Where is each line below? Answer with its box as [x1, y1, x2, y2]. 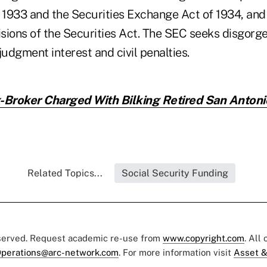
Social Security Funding [121, 167, 228, 179]
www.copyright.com [163, 232, 244, 243]
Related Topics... [27, 167, 103, 179]
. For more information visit [119, 247, 234, 257]
